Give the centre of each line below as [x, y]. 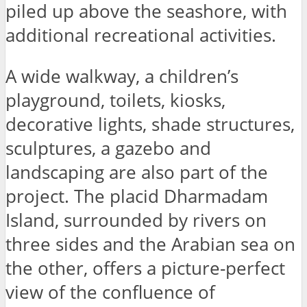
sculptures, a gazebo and [108, 149]
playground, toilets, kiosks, [115, 101]
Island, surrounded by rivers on [136, 221]
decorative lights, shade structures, [150, 125]
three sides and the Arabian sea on [150, 245]
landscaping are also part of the [137, 173]
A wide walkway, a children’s [122, 77]
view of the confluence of [110, 293]
